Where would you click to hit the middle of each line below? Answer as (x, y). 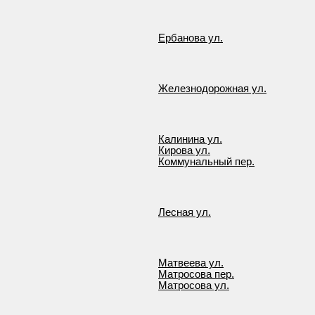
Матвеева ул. (191, 263)
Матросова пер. (196, 274)
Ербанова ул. (191, 38)
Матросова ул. (194, 285)
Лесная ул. (185, 212)
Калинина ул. (190, 139)
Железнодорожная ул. (212, 89)
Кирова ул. (184, 150)
